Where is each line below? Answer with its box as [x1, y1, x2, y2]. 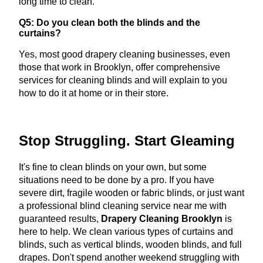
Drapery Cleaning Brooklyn [101, 213, 222, 224]
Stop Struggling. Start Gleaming [19, 132, 235, 149]
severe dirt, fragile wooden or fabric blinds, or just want [19, 187, 244, 198]
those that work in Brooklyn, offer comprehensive [19, 62, 220, 72]
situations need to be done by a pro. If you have [19, 174, 214, 185]
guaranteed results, [19, 213, 101, 224]
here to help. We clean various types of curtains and [19, 226, 233, 237]
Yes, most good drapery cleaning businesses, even [19, 49, 230, 59]
